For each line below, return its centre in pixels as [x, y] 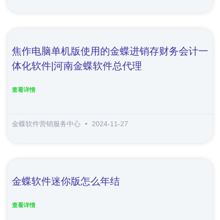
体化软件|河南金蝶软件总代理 [77, 66]
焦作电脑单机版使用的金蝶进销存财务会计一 [110, 51]
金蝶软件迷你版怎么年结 [66, 181]
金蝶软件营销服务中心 [47, 124]
